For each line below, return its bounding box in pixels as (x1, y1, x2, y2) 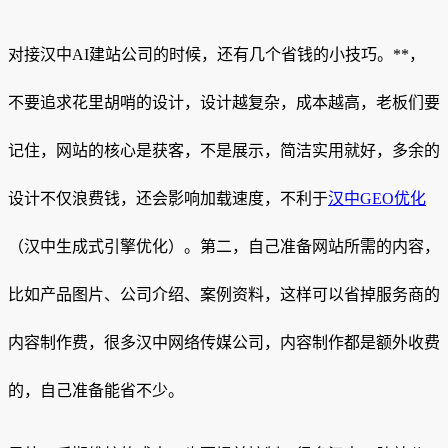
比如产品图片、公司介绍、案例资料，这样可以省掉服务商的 (8, 286, 440, 304)
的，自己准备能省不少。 (8, 382, 184, 400)
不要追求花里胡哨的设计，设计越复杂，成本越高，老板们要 (8, 94, 440, 112)
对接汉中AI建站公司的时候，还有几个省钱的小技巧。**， (8, 46, 425, 64)
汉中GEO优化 (328, 190, 426, 208)
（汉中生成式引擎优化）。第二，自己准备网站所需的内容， (8, 238, 440, 256)
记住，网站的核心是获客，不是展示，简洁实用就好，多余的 (8, 142, 440, 160)
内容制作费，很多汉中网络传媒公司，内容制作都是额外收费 (8, 334, 440, 352)
